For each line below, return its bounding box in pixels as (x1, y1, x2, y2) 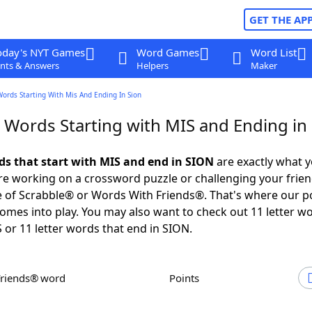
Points (175, 271, 199, 285)
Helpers (136, 59, 169, 72)
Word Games (136, 45, 199, 59)
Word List (250, 45, 297, 59)
